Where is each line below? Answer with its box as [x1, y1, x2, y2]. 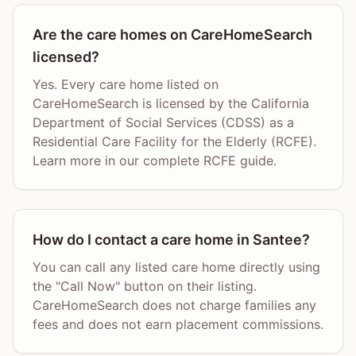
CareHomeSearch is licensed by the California [33, 95, 309, 111]
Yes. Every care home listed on [33, 76, 219, 92]
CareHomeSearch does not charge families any [33, 297, 316, 313]
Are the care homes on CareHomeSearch [33, 26, 312, 43]
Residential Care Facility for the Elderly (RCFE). [33, 133, 316, 149]
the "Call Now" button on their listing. [33, 278, 257, 294]
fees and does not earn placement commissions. [33, 316, 323, 332]
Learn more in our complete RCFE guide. [33, 153, 277, 168]
